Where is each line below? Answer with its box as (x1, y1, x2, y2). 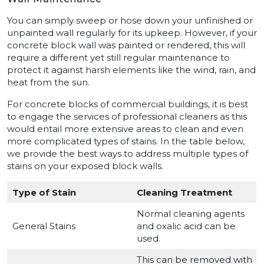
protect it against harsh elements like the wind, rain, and (7, 64, 256, 76)
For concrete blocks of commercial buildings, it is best (7, 98, 248, 110)
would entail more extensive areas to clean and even (7, 123, 243, 135)
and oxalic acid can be (136, 220, 236, 232)
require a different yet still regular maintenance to (7, 52, 230, 64)
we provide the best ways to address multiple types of (7, 148, 248, 160)
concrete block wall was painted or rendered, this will (7, 39, 245, 51)
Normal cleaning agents (136, 208, 245, 220)
